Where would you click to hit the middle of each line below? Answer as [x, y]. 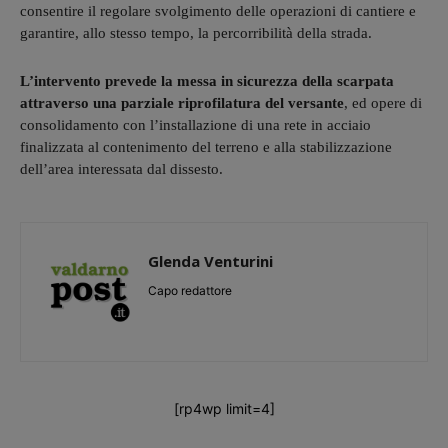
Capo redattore [190, 290]
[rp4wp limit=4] [224, 408]
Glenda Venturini [210, 260]
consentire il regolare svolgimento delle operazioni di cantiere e [218, 10]
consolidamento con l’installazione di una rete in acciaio [195, 124]
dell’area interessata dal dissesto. [121, 168]
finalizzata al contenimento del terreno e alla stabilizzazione [206, 146]
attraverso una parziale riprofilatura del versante [182, 102]
